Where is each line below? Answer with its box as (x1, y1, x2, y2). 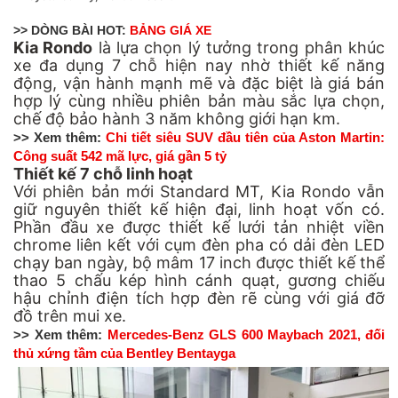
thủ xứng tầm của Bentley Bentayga (13, 345, 235, 361)
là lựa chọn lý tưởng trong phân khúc (92, 37, 386, 57)
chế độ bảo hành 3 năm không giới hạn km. (13, 108, 340, 128)
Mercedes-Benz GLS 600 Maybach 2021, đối (107, 326, 385, 342)
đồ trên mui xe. (13, 306, 126, 325)
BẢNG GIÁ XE (130, 22, 211, 37)
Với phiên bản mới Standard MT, (13, 181, 271, 201)
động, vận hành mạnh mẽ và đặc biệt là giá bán (13, 73, 385, 92)
